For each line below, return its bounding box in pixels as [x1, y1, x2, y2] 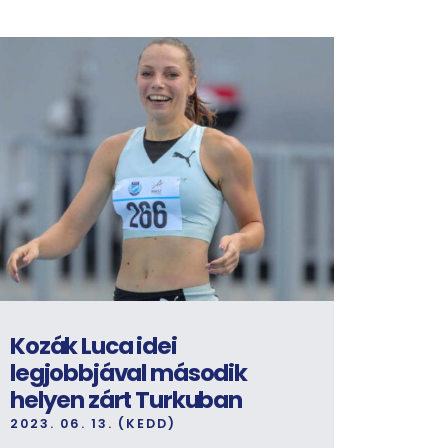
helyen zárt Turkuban [10, 384, 242, 417]
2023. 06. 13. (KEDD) [10, 415, 176, 433]
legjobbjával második [10, 357, 247, 390]
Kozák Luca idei [10, 330, 177, 363]
